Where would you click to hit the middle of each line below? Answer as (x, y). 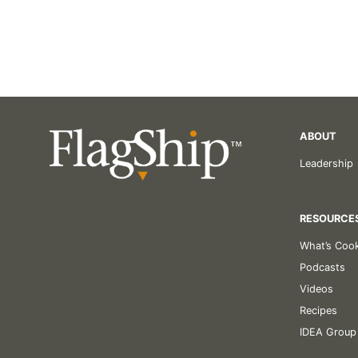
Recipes (318, 310)
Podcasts (322, 267)
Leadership (326, 163)
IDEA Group (328, 332)
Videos (316, 288)
